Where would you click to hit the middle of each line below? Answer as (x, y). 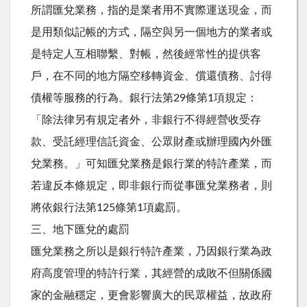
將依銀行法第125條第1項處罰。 (109, 207)
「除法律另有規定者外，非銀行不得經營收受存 (146, 120)
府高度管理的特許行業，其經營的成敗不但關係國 (151, 273)
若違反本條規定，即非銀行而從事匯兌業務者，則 (151, 185)
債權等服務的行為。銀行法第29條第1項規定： (144, 98)
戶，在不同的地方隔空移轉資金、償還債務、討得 (151, 76)
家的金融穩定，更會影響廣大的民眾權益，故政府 (151, 295)
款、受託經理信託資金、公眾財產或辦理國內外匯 (151, 142)
